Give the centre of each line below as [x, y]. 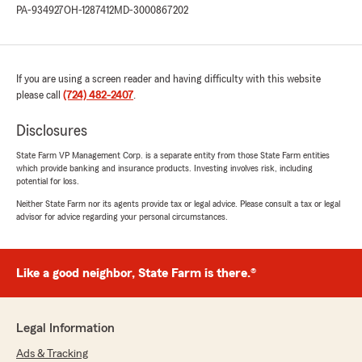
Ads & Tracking [52, 354]
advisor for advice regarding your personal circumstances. [122, 217]
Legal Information [65, 328]
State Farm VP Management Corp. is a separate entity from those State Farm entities [173, 156]
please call [40, 96]
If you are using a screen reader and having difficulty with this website [168, 80]
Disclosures [52, 131]
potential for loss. [48, 181]
